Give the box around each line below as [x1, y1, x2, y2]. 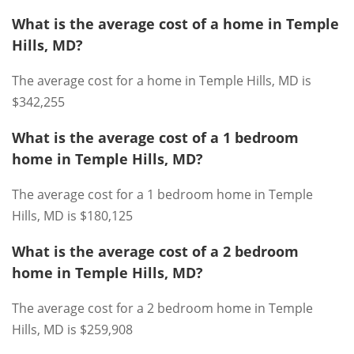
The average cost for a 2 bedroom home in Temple [12, 299, 313, 317]
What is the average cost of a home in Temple [12, 14, 339, 33]
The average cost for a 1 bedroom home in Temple [12, 186, 313, 203]
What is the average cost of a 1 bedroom [12, 128, 299, 147]
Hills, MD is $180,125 [12, 207, 133, 224]
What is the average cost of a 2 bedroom [12, 242, 299, 261]
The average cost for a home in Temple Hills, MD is [12, 72, 311, 89]
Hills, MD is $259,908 [12, 321, 133, 338]
